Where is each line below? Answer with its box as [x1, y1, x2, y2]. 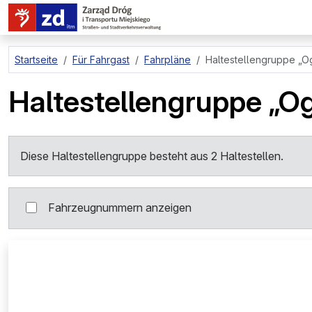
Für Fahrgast [72, 54, 130, 65]
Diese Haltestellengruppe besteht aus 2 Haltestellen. [20, 149, 283, 163]
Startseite [15, 54, 58, 65]
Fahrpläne [144, 54, 191, 65]
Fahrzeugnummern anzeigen [48, 201, 192, 214]
